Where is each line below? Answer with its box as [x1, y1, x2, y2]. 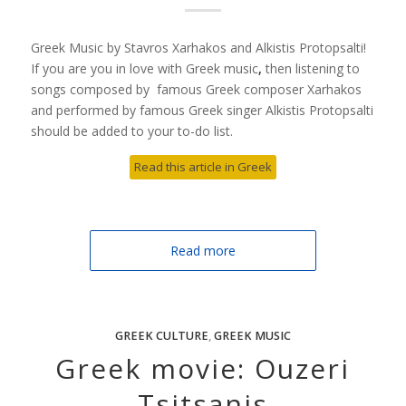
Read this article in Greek [133, 158, 272, 175]
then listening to [265, 59, 360, 77]
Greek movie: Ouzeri [55, 349, 351, 387]
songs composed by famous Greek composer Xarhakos [30, 80, 362, 98]
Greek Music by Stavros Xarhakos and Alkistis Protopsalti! [30, 38, 366, 56]
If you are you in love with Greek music [30, 59, 258, 77]
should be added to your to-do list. [30, 121, 233, 140]
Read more [169, 241, 236, 259]
